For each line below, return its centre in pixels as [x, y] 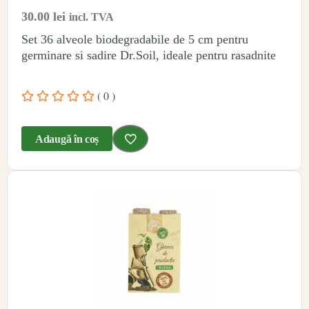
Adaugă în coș [67, 139]
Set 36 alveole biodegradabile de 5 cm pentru [135, 39]
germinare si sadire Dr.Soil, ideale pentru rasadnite [149, 55]
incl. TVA [91, 17]
